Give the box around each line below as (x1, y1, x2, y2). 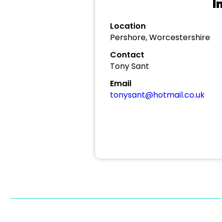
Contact (110, 49, 144, 60)
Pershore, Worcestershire (110, 32, 210, 43)
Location (110, 20, 146, 32)
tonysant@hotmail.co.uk (110, 89, 205, 101)
